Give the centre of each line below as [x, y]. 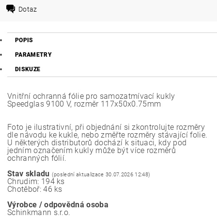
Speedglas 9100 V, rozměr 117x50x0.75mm [84, 104]
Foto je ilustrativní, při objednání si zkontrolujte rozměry [106, 127]
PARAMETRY [33, 55]
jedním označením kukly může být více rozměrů [92, 150]
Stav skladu [29, 174]
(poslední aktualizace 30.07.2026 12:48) [101, 175]
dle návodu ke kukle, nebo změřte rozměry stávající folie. [108, 135]
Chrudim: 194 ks [36, 181]
